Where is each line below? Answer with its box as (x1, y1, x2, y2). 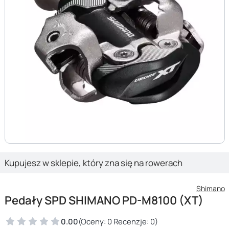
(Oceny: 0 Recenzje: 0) (78, 216, 158, 226)
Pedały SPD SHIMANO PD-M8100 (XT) (4, 192, 203, 208)
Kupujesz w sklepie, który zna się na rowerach (4, 156, 182, 169)
